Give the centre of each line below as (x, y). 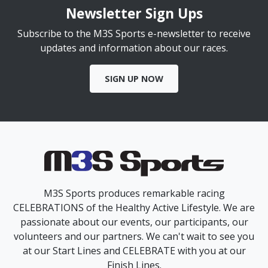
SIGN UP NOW (134, 79)
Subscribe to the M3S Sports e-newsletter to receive (134, 34)
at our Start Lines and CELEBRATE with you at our (134, 251)
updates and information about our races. (134, 48)
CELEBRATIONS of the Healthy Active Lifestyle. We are (134, 208)
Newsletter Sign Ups (134, 14)
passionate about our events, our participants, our (134, 222)
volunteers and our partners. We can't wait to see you (134, 237)
